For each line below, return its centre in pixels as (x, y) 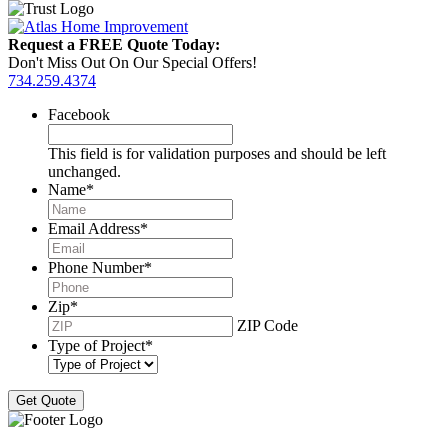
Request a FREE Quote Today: (114, 45)
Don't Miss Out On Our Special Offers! (132, 63)
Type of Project (96, 346)
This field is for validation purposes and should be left (217, 154)
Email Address (94, 229)
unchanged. (84, 172)
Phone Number (96, 268)
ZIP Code (267, 326)
